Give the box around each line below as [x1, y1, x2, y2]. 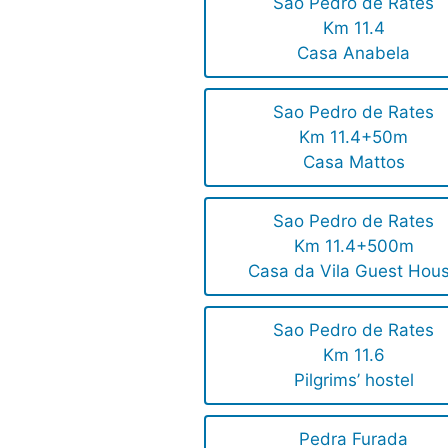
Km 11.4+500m [293, 236, 414, 257]
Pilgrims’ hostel [293, 370, 414, 391]
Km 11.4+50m [299, 127, 409, 148]
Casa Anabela [297, 43, 411, 64]
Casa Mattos [302, 152, 405, 173]
